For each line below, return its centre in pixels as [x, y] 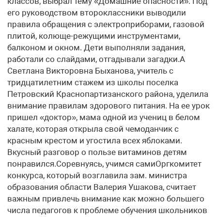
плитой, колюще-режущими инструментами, [94, 36]
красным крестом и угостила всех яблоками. [95, 140]
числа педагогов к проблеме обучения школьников [107, 210]
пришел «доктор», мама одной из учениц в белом [104, 117]
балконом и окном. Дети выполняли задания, [96, 47]
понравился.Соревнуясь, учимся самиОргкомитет [104, 164]
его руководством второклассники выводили [97, 13]
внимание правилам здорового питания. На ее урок [108, 106]
